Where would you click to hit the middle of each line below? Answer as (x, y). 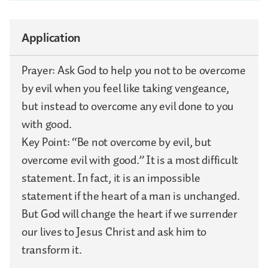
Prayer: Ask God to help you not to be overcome (134, 70)
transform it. (52, 250)
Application (51, 37)
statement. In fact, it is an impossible (111, 178)
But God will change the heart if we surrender (130, 214)
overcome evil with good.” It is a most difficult (130, 160)
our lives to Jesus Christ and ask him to (114, 232)
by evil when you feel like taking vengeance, (126, 88)
